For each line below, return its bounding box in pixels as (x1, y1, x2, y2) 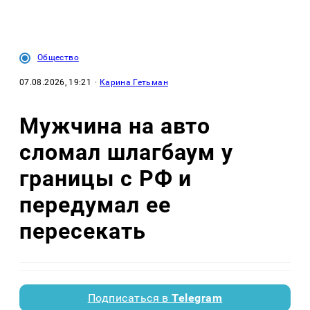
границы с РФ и (19, 165, 192, 192)
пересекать (19, 217, 146, 244)
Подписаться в (87, 291, 172, 305)
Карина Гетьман (99, 77, 168, 88)
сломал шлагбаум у (19, 138, 234, 165)
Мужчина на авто (19, 112, 211, 139)
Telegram (172, 291, 223, 305)
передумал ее (19, 191, 171, 218)
